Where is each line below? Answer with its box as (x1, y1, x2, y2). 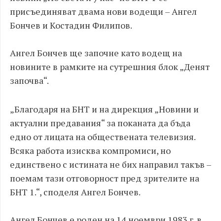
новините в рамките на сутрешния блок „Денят (10, 60, 210, 73)
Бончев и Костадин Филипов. (10, 19, 132, 31)
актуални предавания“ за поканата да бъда (10, 116, 190, 129)
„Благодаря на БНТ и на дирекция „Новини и (10, 103, 199, 115)
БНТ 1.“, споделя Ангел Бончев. (10, 185, 141, 198)
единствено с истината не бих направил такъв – (10, 158, 211, 170)
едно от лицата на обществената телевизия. (10, 130, 195, 143)
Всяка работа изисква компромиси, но (10, 144, 171, 156)
